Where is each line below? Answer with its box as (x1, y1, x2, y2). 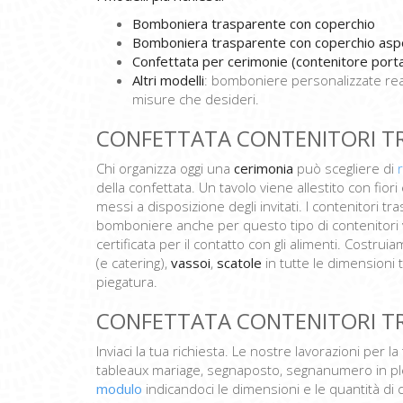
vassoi (171, 254, 210, 273)
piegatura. (96, 273, 161, 291)
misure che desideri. (132, 90, 259, 109)
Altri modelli (132, 71, 204, 90)
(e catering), (96, 254, 171, 273)
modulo (96, 380, 142, 399)
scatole (217, 254, 262, 273)
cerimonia (234, 159, 293, 178)
